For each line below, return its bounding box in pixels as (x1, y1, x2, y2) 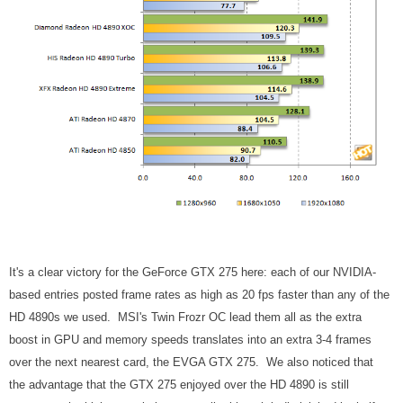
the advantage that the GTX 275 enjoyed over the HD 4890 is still (9, 378, 349, 392)
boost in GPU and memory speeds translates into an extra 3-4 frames (9, 333, 372, 347)
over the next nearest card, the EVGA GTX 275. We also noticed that (9, 355, 373, 370)
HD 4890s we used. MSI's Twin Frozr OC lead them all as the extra (9, 310, 362, 325)
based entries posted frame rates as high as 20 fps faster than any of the (9, 288, 390, 302)
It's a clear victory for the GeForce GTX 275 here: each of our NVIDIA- (9, 265, 376, 280)
